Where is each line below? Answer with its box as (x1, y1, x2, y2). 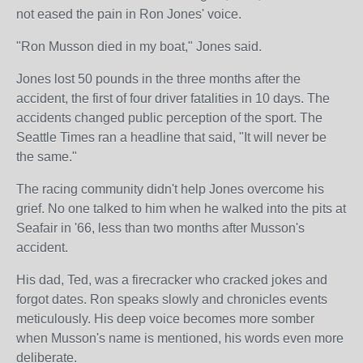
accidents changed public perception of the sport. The (16, 111, 322, 125)
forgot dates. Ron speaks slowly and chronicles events (16, 293, 327, 306)
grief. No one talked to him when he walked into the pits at (16, 202, 346, 216)
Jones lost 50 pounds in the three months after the (16, 72, 301, 86)
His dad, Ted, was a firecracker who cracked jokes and (16, 273, 327, 287)
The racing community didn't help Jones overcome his (16, 182, 324, 196)
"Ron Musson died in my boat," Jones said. (16, 40, 262, 53)
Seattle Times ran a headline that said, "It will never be (16, 130, 327, 144)
